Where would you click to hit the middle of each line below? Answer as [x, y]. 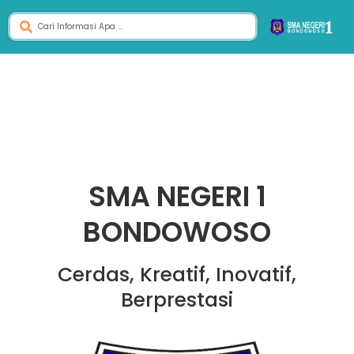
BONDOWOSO [177, 232]
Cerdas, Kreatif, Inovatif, [177, 275]
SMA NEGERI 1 [177, 196]
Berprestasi [177, 300]
